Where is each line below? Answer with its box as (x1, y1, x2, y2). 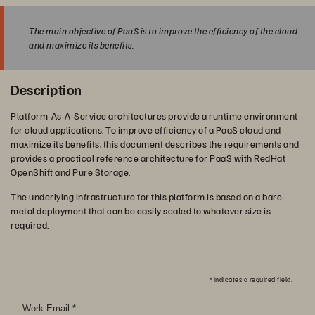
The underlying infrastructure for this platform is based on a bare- (11, 191, 285, 202)
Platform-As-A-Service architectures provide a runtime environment (11, 110, 298, 122)
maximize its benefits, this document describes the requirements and (11, 138, 300, 150)
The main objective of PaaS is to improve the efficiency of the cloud (29, 25, 297, 37)
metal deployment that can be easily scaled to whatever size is (11, 205, 271, 217)
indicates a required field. (212, 275, 292, 283)
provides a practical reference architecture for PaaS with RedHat (11, 152, 285, 164)
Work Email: (22, 303, 72, 314)
